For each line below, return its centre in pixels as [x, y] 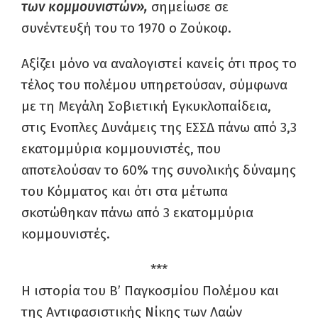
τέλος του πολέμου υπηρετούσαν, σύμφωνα [154, 85]
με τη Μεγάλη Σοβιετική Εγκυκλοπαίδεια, [146, 106]
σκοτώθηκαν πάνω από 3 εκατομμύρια [137, 213]
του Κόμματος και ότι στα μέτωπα [125, 192]
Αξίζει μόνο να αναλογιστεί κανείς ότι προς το [159, 64]
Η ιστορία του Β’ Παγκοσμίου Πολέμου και [150, 291]
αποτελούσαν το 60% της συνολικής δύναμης [159, 170]
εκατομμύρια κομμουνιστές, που [121, 149]
